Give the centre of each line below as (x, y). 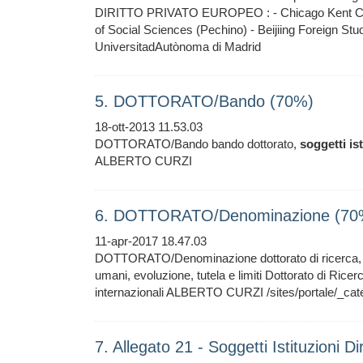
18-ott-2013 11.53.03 (149, 127)
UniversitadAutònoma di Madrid (178, 47)
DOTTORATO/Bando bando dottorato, (197, 144)
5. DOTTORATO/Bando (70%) (204, 101)
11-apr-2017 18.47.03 (151, 241)
